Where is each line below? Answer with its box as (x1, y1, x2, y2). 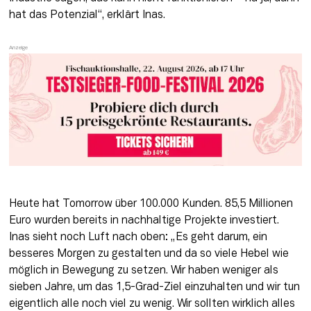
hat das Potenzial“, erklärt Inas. (8, 10, 165, 20)
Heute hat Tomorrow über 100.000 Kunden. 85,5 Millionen (8, 199, 293, 209)
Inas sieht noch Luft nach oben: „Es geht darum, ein (8, 232, 267, 242)
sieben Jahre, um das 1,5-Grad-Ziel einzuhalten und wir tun (8, 282, 300, 292)
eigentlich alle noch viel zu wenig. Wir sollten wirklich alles (8, 299, 295, 309)
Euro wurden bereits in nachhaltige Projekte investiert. (8, 215, 279, 226)
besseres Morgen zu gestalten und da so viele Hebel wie (8, 249, 289, 259)
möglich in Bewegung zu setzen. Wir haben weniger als (8, 265, 278, 276)
